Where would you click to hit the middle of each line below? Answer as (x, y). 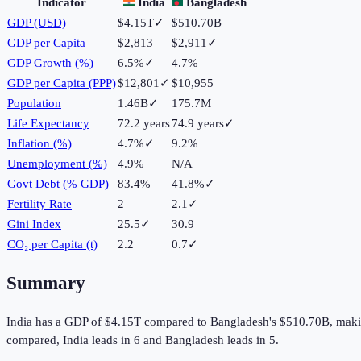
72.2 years (144, 124)
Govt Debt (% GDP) (58, 184)
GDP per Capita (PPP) (62, 83)
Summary (46, 283)
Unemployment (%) (57, 164)
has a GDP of (68, 321)
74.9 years (198, 124)
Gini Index (34, 224)
